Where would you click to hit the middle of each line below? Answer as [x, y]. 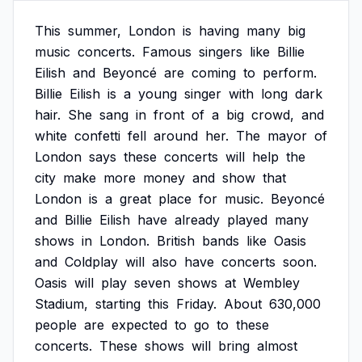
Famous [167, 52]
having [219, 31]
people [56, 325]
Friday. [196, 304]
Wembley [271, 283]
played [247, 220]
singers [221, 52]
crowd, [273, 115]
